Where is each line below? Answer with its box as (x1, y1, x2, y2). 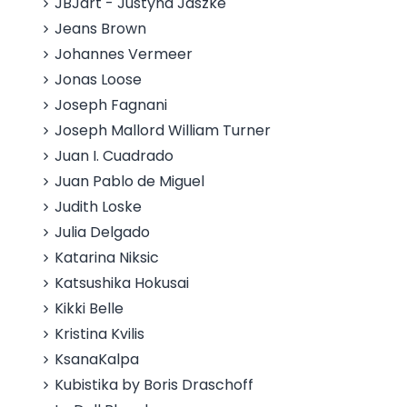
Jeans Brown (55, 18, 147, 39)
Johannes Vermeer (55, 44, 194, 65)
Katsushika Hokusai (55, 273, 190, 293)
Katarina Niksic (55, 247, 160, 268)
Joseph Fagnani (55, 94, 168, 115)
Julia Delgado (55, 222, 151, 243)
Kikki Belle (55, 298, 124, 319)
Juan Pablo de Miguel (55, 171, 205, 192)
